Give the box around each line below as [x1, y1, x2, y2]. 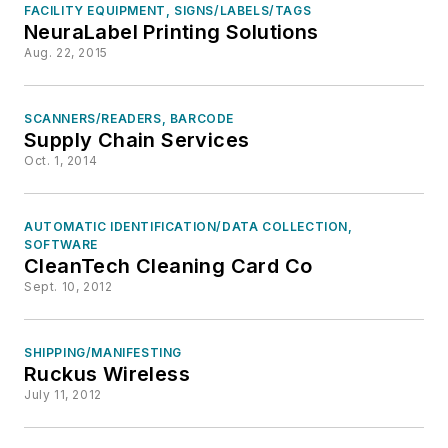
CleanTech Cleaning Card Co [24, 254, 313, 278]
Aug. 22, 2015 [24, 45, 108, 60]
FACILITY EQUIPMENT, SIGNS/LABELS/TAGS [24, 3, 312, 18]
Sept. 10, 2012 [24, 279, 113, 294]
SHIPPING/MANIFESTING [24, 345, 182, 360]
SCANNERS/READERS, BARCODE [24, 111, 234, 126]
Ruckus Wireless [24, 362, 190, 386]
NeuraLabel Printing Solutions [24, 20, 319, 44]
